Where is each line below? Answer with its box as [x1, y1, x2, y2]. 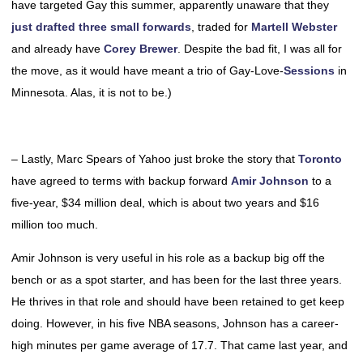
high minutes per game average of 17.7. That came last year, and [11, 339, 348, 352]
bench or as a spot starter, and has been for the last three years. [11, 273, 342, 286]
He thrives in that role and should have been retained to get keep [11, 295, 344, 308]
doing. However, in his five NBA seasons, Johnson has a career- [11, 317, 339, 330]
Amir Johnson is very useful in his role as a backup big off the [11, 251, 325, 264]
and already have [11, 42, 104, 55]
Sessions [284, 64, 335, 77]
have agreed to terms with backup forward [11, 174, 231, 187]
